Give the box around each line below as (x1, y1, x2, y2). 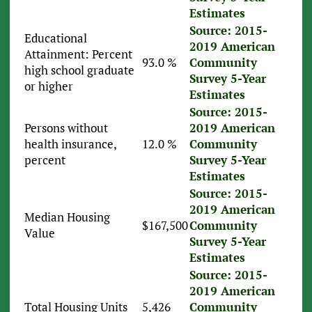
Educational (24, 29, 87, 46)
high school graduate (24, 61, 134, 78)
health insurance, (24, 135, 116, 152)
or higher (24, 77, 73, 94)
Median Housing (24, 208, 110, 225)
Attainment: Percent (24, 45, 132, 62)
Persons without (24, 119, 108, 136)
